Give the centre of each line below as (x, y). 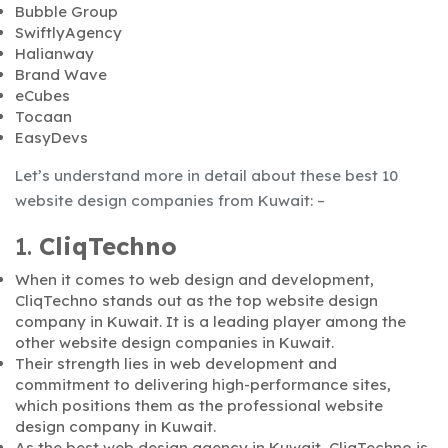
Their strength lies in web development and (176, 364)
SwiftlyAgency (68, 33)
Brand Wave (61, 75)
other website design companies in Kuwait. (174, 343)
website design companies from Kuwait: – (170, 201)
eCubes (42, 96)
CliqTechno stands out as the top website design (196, 301)
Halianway (54, 54)
